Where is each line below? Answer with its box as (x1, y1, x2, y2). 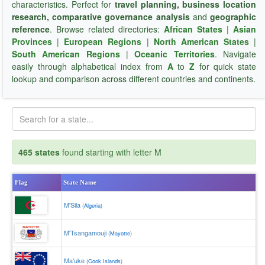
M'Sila (64, 200, 80, 209)
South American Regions (12, 48, 120, 60)
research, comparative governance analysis (12, 11, 190, 22)
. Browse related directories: (50, 23, 164, 35)
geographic (210, 11, 257, 22)
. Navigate (214, 48, 257, 60)
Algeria (84, 201, 101, 209)
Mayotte (110, 229, 130, 237)
